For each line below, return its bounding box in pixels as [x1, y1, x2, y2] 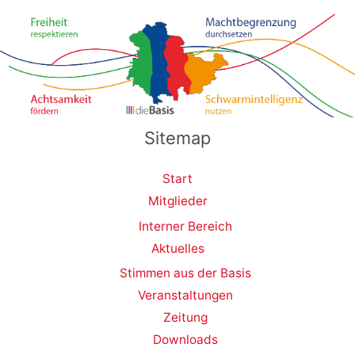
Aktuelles [151, 240, 204, 256]
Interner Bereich [139, 218, 232, 234]
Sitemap [144, 127, 211, 148]
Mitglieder [147, 193, 208, 208]
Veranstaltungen [138, 288, 233, 303]
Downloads [153, 332, 218, 348]
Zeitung [163, 310, 208, 326]
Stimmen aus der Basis [120, 265, 251, 281]
